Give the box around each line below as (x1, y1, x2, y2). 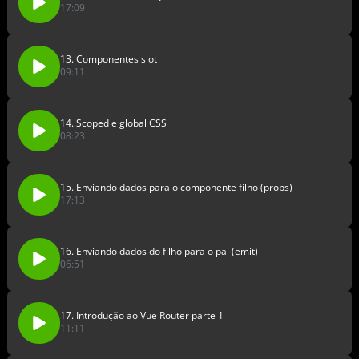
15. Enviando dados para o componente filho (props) (60, 180, 292, 195)
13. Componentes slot (60, 52, 157, 67)
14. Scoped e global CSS (60, 116, 167, 131)
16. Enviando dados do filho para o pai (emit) (60, 244, 258, 259)
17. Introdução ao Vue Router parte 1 (60, 309, 224, 323)
